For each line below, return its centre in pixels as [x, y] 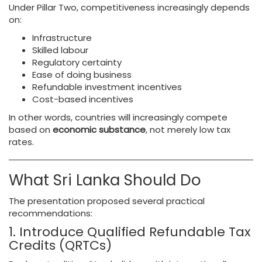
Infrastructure [62, 38]
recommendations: [51, 213]
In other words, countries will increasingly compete [118, 117]
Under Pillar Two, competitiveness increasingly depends [129, 7]
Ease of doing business [82, 75]
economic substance [99, 130]
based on [31, 130]
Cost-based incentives [83, 99]
